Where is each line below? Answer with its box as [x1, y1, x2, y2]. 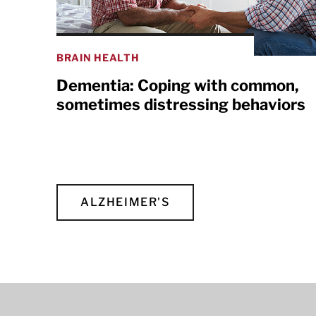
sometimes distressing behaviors [56, 95, 305, 114]
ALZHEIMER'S [80, 195, 170, 209]
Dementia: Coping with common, [56, 76, 299, 95]
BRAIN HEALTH [56, 51, 140, 64]
